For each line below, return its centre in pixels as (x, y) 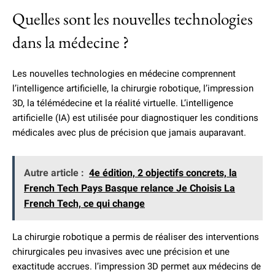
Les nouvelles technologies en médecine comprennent (124, 74)
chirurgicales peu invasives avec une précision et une (121, 252)
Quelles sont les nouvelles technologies (133, 19)
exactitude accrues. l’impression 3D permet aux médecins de (137, 266)
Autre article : (54, 173)
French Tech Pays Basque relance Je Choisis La (130, 188)
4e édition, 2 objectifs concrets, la (163, 173)
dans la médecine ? (71, 42)
